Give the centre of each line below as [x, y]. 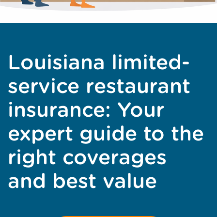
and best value [82, 181]
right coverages [87, 157]
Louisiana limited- [99, 62]
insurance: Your [86, 109]
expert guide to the [106, 133]
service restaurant [99, 86]
